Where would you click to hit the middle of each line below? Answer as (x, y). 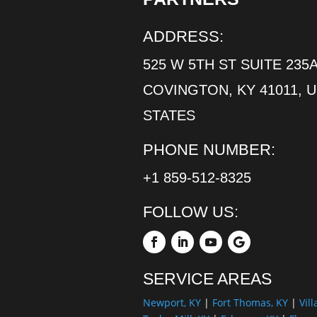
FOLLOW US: (190, 212)
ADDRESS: (183, 36)
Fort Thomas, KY (250, 302)
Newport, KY (172, 302)
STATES (169, 115)
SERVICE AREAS (207, 278)
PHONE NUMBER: (209, 149)
